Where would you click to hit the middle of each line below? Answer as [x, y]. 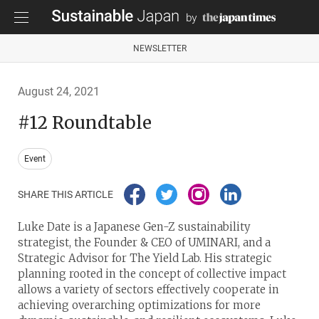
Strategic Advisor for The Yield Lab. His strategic [145, 258]
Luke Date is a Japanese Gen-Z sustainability [134, 226]
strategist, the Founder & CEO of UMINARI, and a [144, 242]
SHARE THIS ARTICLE [66, 194]
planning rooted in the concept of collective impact [152, 273]
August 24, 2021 [59, 91]
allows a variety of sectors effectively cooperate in [148, 289]
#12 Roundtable [85, 122]
